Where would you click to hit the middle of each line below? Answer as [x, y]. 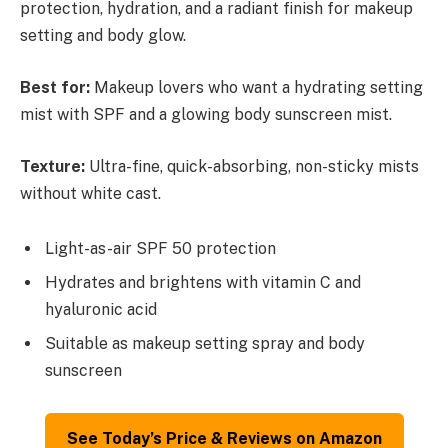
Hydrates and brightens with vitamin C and [203, 283]
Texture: [52, 166]
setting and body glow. [103, 36]
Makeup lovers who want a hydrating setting [256, 87]
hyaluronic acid [101, 310]
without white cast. [90, 193]
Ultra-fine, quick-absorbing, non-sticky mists [252, 166]
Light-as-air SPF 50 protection [160, 249]
